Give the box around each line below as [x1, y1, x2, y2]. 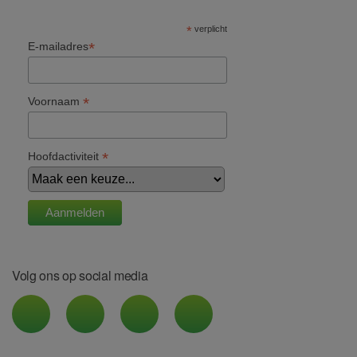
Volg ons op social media [12, 265, 148, 284]
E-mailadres [28, 40, 88, 53]
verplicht [191, 24, 227, 34]
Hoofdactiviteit [28, 149, 102, 163]
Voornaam [28, 95, 83, 108]
